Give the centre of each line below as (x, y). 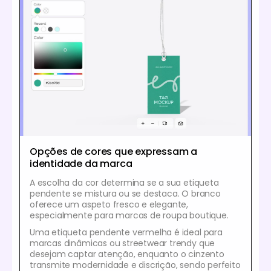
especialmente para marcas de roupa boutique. (129, 216)
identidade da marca (81, 164)
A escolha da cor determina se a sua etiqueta (124, 183)
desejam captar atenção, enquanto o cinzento (127, 254)
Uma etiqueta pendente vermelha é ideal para (126, 233)
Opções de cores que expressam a (114, 152)
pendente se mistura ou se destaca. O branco (125, 194)
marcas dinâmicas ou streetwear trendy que (122, 243)
